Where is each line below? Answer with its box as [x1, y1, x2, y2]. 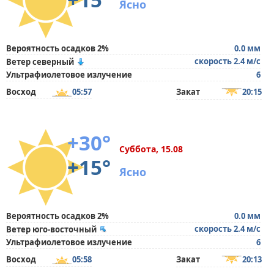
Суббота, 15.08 [119, 143, 183, 155]
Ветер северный [6, 56, 74, 67]
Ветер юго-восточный [6, 224, 97, 235]
